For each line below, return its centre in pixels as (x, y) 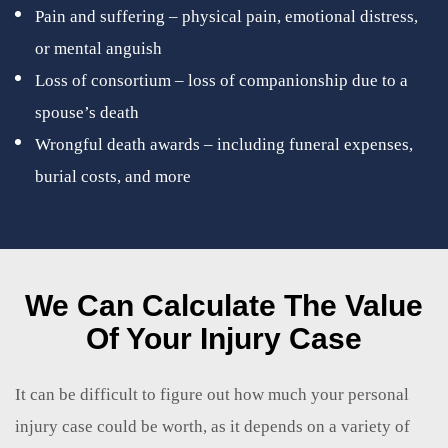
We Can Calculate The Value (224, 305)
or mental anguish (98, 48)
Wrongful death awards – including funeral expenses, (224, 144)
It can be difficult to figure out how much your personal (212, 394)
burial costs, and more (113, 176)
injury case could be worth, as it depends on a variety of (212, 426)
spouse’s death (87, 112)
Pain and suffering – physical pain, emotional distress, (226, 16)
